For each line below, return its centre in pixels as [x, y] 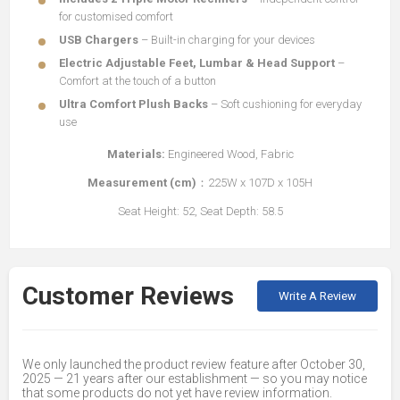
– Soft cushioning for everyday [285, 104]
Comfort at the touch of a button [137, 81]
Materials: [136, 154]
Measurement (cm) [142, 183]
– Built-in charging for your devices [227, 40]
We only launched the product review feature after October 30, [194, 364]
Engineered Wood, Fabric [229, 154]
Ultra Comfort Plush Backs [133, 104]
